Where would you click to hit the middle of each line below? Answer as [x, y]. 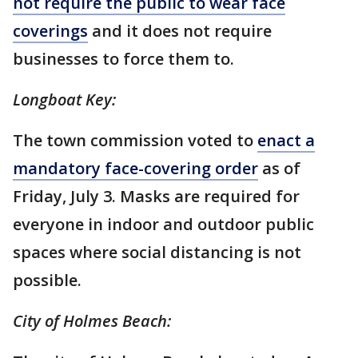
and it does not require [180, 31]
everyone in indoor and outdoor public [163, 224]
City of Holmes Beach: [92, 321]
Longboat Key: [64, 99]
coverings [50, 31]
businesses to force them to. [123, 59]
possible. [47, 280]
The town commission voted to [135, 140]
